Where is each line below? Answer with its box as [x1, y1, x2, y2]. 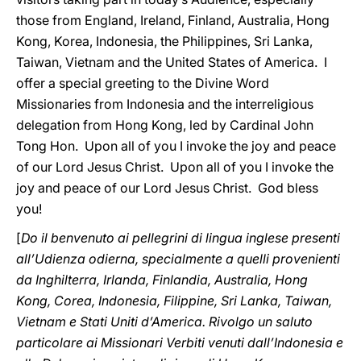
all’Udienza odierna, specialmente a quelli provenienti [16, 251, 340, 267]
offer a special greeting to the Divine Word [16, 75, 269, 91]
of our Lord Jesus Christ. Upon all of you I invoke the [16, 159, 334, 175]
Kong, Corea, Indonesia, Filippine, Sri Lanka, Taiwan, [16, 293, 332, 309]
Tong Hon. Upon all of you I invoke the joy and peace [16, 138, 336, 154]
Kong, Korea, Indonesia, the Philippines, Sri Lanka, [16, 33, 313, 49]
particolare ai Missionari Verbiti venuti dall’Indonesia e [16, 334, 343, 351]
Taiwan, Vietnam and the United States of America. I [16, 54, 327, 70]
